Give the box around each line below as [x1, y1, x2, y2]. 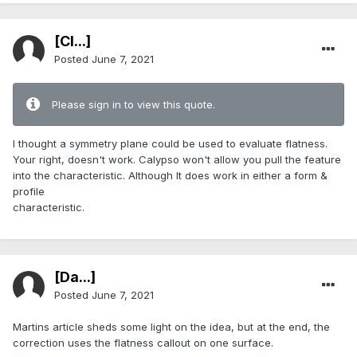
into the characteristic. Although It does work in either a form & [13, 169, 328, 182]
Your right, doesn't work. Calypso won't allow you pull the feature [13, 153, 341, 167]
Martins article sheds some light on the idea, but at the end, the [13, 320, 330, 334]
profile [13, 185, 45, 198]
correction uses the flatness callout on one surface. [13, 336, 273, 350]
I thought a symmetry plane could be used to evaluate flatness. [13, 137, 328, 151]
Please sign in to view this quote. [52, 98, 215, 112]
